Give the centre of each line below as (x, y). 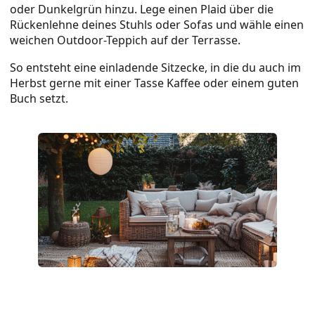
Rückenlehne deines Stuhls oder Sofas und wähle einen (157, 24)
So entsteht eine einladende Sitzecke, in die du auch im (156, 68)
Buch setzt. (39, 99)
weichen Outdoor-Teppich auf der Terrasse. (126, 40)
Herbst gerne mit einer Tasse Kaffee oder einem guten (155, 83)
